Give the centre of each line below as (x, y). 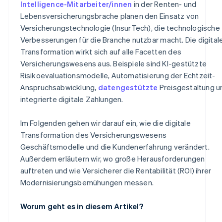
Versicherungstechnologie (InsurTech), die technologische (120, 28)
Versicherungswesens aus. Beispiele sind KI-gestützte (113, 63)
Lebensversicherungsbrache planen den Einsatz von (110, 16)
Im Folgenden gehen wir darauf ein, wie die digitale (105, 123)
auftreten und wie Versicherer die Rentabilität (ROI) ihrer (116, 170)
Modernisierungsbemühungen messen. (87, 182)
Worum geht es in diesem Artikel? (82, 206)
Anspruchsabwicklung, (59, 87)
